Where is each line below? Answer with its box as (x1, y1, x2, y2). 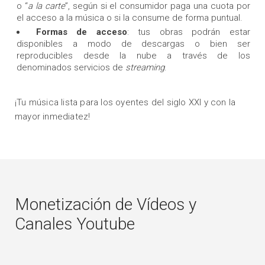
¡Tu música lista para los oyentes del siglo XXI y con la (15, 97, 236, 108)
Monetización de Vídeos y (15, 195, 196, 215)
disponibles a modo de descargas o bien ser (17, 38, 250, 50)
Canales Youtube (15, 214, 135, 234)
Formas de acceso (35, 27, 127, 38)
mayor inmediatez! (15, 111, 91, 122)
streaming (125, 62, 164, 73)
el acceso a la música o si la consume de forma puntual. (17, 12, 243, 24)
